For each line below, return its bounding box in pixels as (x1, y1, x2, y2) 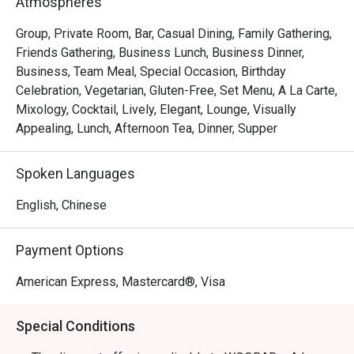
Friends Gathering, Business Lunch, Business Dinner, (16, 45, 304, 60)
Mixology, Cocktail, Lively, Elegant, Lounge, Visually (16, 102, 296, 117)
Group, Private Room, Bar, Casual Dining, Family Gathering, (16, 26, 332, 41)
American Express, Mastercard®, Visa (16, 274, 225, 289)
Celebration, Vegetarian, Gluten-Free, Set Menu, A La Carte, (16, 83, 337, 98)
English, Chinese (16, 198, 107, 213)
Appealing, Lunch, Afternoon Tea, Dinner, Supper (16, 121, 277, 136)
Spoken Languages (16, 165, 135, 182)
